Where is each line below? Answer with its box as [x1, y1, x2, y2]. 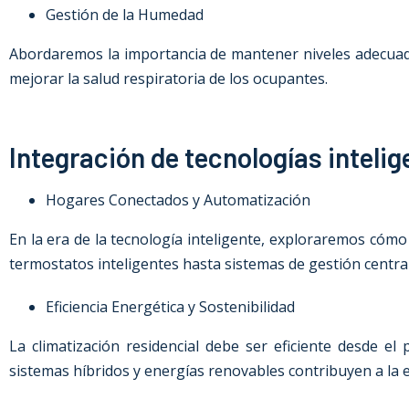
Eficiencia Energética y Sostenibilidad [46, 297, 295, 317]
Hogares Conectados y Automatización [46, 190, 310, 210]
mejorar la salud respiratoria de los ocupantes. [9, 68, 328, 89]
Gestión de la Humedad [46, 5, 204, 25]
